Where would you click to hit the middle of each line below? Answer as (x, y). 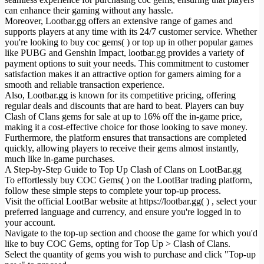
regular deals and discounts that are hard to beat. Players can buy (124, 105)
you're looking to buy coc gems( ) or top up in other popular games (129, 42)
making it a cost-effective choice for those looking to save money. (126, 127)
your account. (30, 222)
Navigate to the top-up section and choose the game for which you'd (131, 233)
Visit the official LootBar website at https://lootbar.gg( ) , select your (131, 201)
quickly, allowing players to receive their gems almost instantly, (122, 148)
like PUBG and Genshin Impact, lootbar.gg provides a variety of (124, 52)
